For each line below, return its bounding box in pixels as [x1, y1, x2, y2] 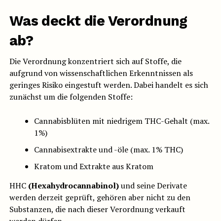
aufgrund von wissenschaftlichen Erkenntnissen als [9, 68, 193, 79]
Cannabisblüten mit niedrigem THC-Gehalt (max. [34, 115, 209, 127]
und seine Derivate [118, 180, 187, 191]
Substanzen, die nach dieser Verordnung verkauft [9, 204, 185, 215]
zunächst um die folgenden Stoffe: [9, 91, 133, 103]
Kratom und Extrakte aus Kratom [34, 161, 153, 172]
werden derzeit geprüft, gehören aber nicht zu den [9, 192, 190, 203]
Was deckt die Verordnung [9, 12, 187, 30]
